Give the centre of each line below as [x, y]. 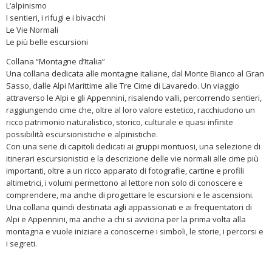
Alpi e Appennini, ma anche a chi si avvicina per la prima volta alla [126, 219]
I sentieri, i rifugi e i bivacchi [56, 18]
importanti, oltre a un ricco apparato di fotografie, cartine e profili [125, 171]
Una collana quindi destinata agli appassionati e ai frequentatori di [129, 207]
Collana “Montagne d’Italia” [56, 61]
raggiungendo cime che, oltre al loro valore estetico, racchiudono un [131, 110]
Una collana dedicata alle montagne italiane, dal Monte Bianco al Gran [135, 73]
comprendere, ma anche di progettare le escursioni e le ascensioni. [130, 195]
